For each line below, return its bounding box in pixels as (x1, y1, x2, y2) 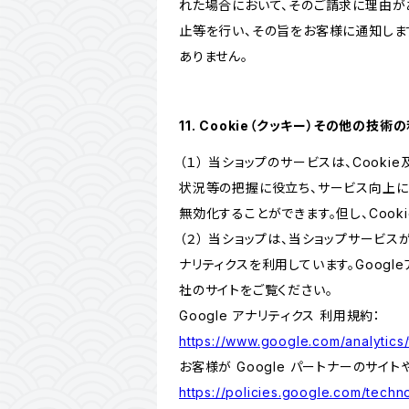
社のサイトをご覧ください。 (179, 282, 333, 298)
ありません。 (179, 48, 248, 64)
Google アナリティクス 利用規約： (179, 308, 382, 323)
